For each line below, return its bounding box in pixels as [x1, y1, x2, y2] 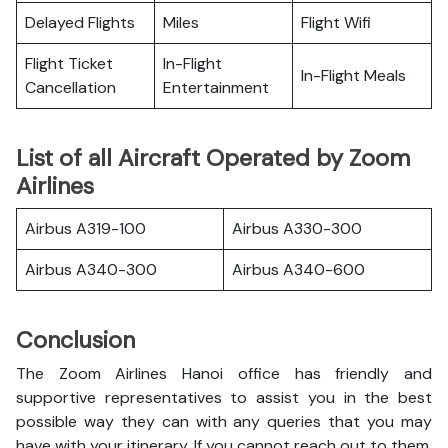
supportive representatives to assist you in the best [16, 387, 432, 408]
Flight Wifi [301, 12, 371, 33]
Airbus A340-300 [25, 259, 157, 280]
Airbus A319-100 [25, 218, 146, 239]
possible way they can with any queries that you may [16, 411, 432, 432]
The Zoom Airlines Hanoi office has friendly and [16, 363, 432, 384]
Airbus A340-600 [232, 259, 365, 280]
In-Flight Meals [301, 65, 406, 86]
